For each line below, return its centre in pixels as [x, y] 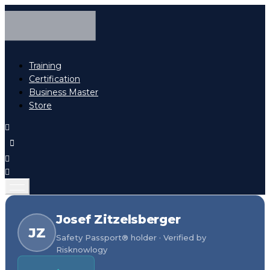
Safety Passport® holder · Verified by [131, 238]
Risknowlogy [82, 250]
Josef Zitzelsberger [118, 220]
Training [45, 66]
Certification [55, 79]
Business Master [64, 93]
